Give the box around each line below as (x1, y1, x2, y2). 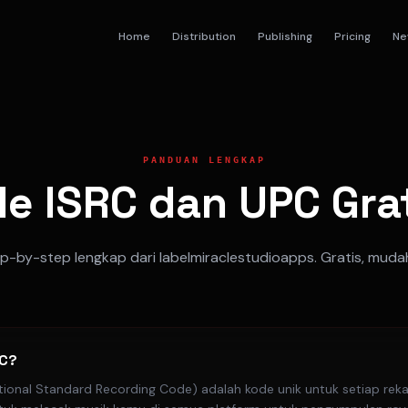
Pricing (334, 29, 371, 44)
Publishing (258, 29, 312, 44)
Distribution (172, 29, 236, 44)
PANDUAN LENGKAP (142, 155, 266, 165)
